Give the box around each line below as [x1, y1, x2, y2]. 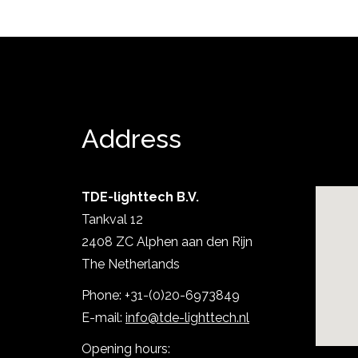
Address [82, 123, 181, 153]
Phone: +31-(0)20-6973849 [82, 287, 240, 303]
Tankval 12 [82, 211, 143, 227]
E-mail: [82, 309, 125, 325]
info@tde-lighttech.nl [125, 309, 249, 325]
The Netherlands [82, 256, 180, 272]
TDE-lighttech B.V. [82, 189, 199, 205]
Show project [185, 222, 265, 238]
